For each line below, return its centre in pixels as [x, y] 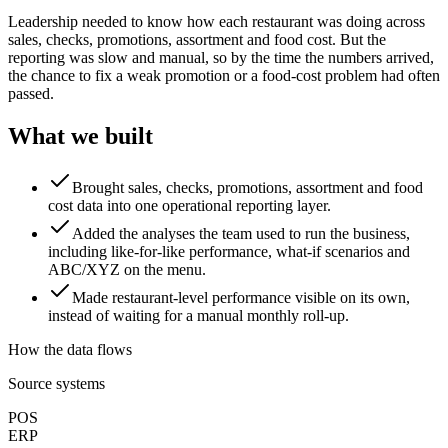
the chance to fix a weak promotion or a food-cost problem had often [224, 75]
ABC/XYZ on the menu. [127, 270]
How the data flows [70, 350]
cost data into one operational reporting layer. [189, 206]
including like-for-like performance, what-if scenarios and [229, 252]
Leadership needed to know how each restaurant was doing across [216, 21]
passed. [31, 93]
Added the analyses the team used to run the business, [241, 234]
